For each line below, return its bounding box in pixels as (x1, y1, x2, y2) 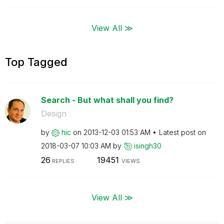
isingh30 (133, 141, 161, 150)
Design (40, 108, 66, 118)
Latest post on (158, 127, 206, 136)
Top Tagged (5, 55, 67, 68)
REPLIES (50, 157, 74, 164)
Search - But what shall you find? (40, 94, 173, 105)
